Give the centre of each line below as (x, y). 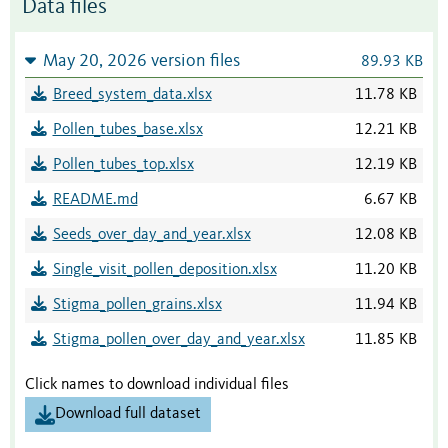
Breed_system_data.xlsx (132, 95)
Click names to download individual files (157, 385)
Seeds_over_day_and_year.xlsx (151, 235)
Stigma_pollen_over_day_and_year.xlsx (178, 340)
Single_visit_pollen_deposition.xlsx (164, 270)
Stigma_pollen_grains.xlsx (137, 305)
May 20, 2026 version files (141, 62)
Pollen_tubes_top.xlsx (123, 165)
